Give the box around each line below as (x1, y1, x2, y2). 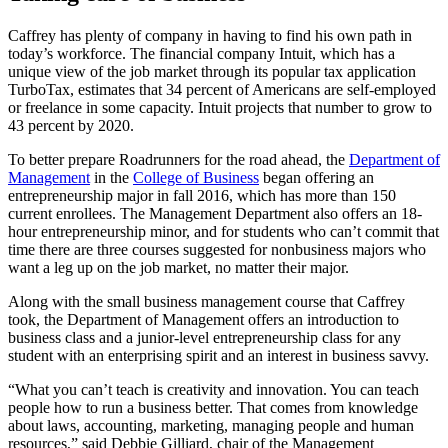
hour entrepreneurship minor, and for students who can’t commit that (8, 223, 439, 241)
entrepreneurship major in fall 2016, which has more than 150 (8, 187, 396, 205)
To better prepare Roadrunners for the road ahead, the (8, 151, 349, 169)
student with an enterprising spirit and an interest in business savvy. (8, 347, 429, 365)
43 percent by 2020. (8, 117, 134, 135)
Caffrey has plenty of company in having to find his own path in (8, 27, 412, 45)
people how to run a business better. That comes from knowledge (8, 399, 418, 417)
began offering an (259, 169, 374, 187)
